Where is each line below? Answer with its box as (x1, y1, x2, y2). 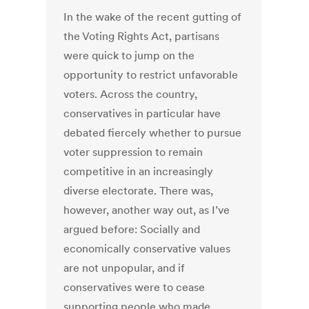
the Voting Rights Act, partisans (63, 29, 220, 43)
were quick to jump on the (63, 48, 195, 63)
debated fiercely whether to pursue (63, 126, 242, 140)
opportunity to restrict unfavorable (63, 68, 239, 82)
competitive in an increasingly (63, 164, 214, 179)
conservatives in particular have (63, 106, 221, 121)
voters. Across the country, (63, 87, 198, 101)
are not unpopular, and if (63, 261, 186, 275)
